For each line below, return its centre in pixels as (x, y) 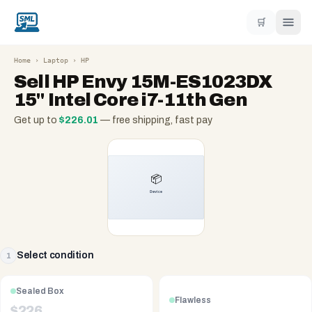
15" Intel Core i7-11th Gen (131, 100)
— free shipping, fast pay (155, 120)
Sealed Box (40, 291)
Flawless (193, 300)
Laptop (56, 60)
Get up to (37, 120)
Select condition (55, 255)
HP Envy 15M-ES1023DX (162, 81)
